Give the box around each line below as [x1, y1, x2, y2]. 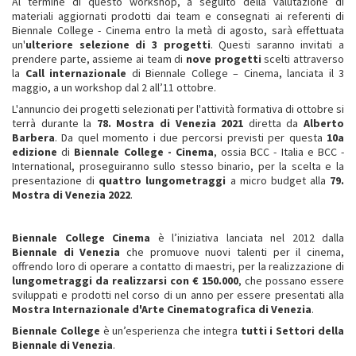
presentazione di [12, 172, 99, 188]
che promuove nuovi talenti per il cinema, [120, 244, 345, 259]
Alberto [304, 115, 345, 130]
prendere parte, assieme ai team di [12, 51, 186, 66]
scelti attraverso [261, 51, 345, 66]
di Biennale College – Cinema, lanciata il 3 [126, 65, 344, 80]
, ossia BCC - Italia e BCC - [213, 144, 345, 159]
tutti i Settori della [237, 323, 345, 338]
